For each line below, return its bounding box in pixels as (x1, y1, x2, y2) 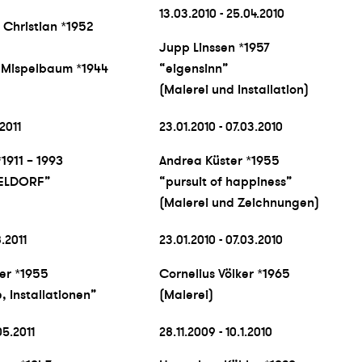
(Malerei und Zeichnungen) (158, 194, 319, 211)
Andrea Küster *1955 (158, 152, 280, 169)
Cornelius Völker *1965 (158, 265, 290, 282)
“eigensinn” (158, 61, 229, 78)
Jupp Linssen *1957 (158, 40, 270, 57)
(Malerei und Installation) (158, 82, 309, 99)
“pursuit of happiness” (158, 173, 293, 190)
